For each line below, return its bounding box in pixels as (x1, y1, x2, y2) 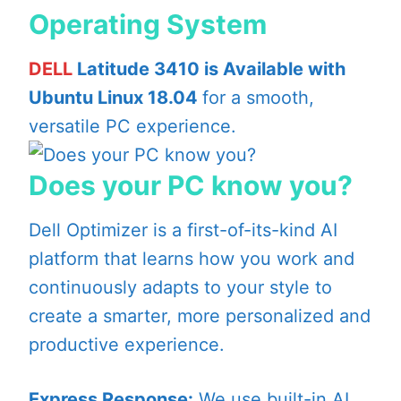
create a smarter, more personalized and (29, 305, 371, 328)
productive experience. (29, 334, 225, 356)
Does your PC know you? (29, 169, 353, 202)
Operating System (29, 8, 267, 41)
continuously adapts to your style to (29, 277, 332, 299)
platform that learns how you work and (29, 248, 354, 270)
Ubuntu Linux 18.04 (29, 87, 198, 109)
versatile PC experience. (29, 115, 236, 138)
